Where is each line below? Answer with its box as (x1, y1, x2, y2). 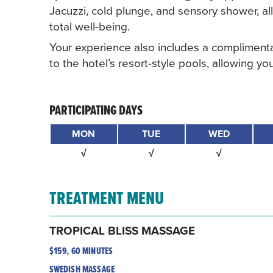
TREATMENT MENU (49, 184, 164, 211)
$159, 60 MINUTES (49, 243, 113, 258)
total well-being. (49, 17, 130, 34)
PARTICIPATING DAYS (49, 100, 143, 119)
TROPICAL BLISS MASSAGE (49, 221, 195, 239)
